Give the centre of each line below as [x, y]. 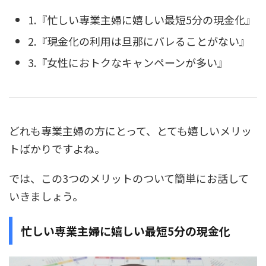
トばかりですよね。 [57, 148]
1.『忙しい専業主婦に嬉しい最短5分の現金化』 [142, 20]
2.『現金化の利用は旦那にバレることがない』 [139, 41]
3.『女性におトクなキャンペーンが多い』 [128, 63]
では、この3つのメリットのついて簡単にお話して [129, 178]
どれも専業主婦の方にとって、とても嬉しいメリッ [130, 130]
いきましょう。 [46, 196]
